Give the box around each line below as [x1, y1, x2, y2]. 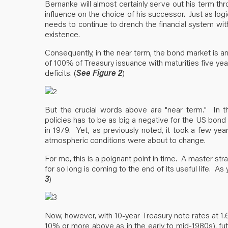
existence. [45, 28, 80, 39]
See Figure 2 [76, 67, 122, 78]
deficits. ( [45, 67, 76, 78]
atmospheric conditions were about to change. [45, 134, 206, 145]
